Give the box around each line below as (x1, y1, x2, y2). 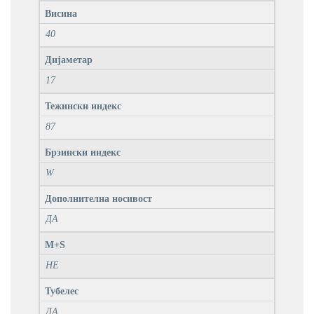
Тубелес (45, 285, 78, 296)
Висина (45, 8, 77, 19)
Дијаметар (45, 54, 93, 65)
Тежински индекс (45, 100, 121, 111)
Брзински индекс (45, 146, 121, 158)
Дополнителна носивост (45, 193, 152, 204)
